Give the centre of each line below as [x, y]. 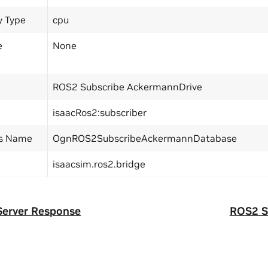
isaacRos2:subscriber [100, 112]
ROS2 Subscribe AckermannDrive [127, 86]
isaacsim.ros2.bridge [99, 164]
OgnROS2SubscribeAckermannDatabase [145, 138]
